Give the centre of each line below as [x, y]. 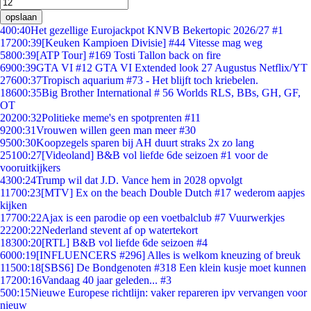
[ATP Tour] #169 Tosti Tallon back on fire [128, 55]
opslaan [21, 17]
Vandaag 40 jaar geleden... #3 [107, 280]
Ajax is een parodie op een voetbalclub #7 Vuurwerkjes [163, 218]
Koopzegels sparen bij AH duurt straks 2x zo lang [145, 143]
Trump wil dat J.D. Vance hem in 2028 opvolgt [139, 180]
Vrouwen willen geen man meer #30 [116, 130]
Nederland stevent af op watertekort [120, 230]
